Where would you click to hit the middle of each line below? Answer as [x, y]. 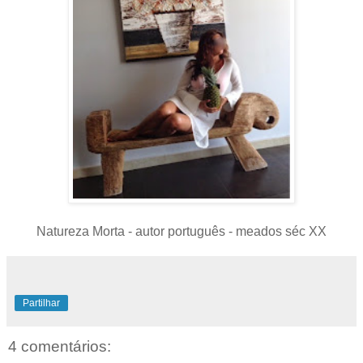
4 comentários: [60, 347]
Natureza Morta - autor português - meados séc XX [181, 231]
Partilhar [41, 303]
